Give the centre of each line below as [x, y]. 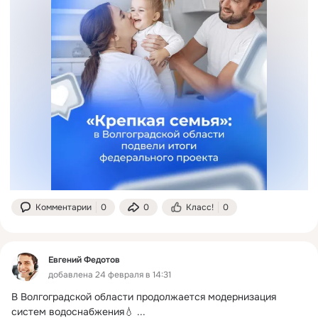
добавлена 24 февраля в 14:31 [110, 274]
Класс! [200, 207]
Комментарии [64, 207]
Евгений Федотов [84, 259]
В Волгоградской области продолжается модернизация [144, 296]
